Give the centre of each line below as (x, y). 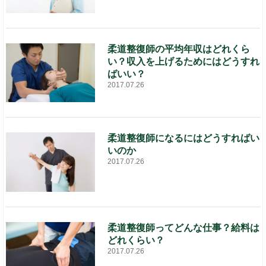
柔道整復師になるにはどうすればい (184, 138)
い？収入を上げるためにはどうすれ (184, 61)
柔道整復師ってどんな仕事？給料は (184, 227)
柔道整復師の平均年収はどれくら (179, 49)
